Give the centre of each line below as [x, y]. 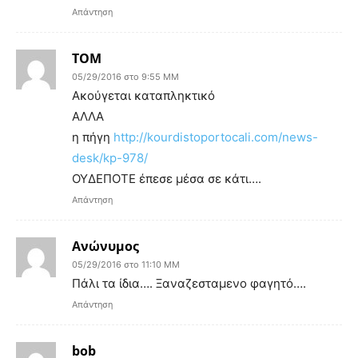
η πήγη [93, 137]
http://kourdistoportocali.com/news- [216, 137]
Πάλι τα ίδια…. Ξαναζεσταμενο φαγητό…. [189, 283]
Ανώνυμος [105, 246]
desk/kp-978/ [110, 157]
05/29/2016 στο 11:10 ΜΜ [126, 264]
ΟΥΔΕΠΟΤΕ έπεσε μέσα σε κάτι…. [167, 178]
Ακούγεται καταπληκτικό [143, 95]
